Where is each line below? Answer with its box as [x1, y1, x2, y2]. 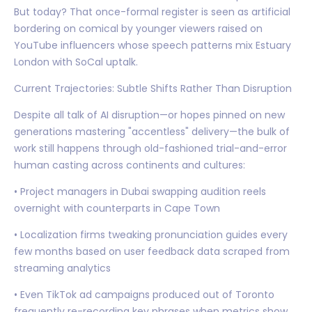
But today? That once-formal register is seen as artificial [14, 4, 290, 19]
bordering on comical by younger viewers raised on [14, 21, 263, 36]
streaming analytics [14, 260, 111, 275]
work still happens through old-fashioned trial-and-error [14, 141, 287, 155]
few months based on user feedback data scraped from [14, 244, 290, 258]
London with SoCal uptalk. [14, 54, 138, 69]
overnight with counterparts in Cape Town [14, 201, 220, 215]
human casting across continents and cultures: [14, 157, 245, 172]
